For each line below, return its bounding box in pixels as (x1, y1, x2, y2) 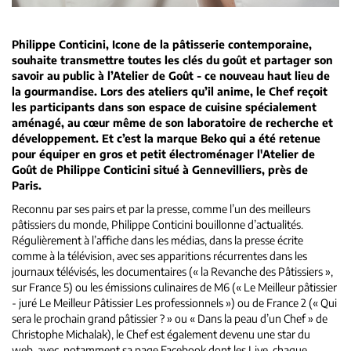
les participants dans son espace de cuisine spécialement (12, 100, 317, 114)
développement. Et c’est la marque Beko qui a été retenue (12, 132, 320, 146)
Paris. (12, 179, 42, 193)
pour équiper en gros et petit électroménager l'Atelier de (12, 147, 315, 161)
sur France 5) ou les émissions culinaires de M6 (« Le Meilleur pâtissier (12, 280, 337, 295)
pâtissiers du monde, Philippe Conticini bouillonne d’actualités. (12, 218, 306, 232)
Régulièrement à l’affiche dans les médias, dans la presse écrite (12, 233, 303, 248)
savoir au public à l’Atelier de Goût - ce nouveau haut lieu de (12, 69, 330, 83)
